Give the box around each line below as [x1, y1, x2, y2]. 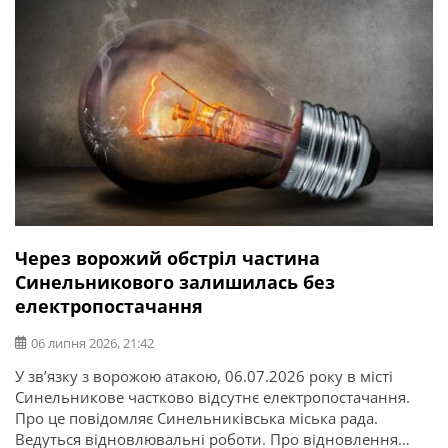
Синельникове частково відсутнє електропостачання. [15, 386, 410, 407]
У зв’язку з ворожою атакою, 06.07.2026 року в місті [15, 365, 393, 386]
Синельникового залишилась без [15, 269, 335, 294]
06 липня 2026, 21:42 [31, 333, 154, 352]
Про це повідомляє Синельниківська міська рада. [15, 407, 378, 428]
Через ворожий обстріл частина [15, 245, 320, 270]
